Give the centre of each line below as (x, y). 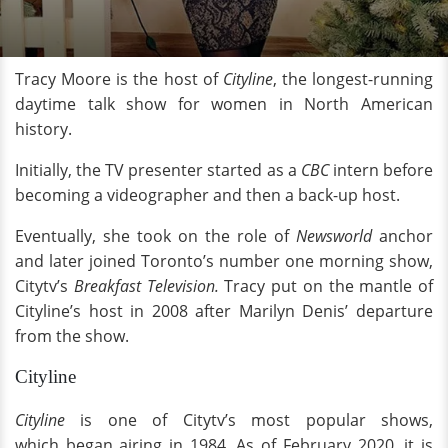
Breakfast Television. (143, 286)
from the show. (74, 336)
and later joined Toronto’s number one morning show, (224, 261)
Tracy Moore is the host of (119, 79)
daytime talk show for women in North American (224, 104)
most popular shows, (342, 420)
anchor (402, 236)
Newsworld (334, 236)
